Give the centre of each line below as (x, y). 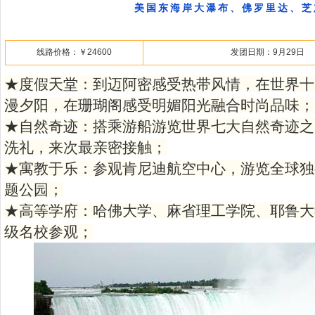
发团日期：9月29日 (268, 52)
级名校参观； (49, 232)
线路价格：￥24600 (74, 52)
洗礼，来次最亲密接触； (85, 147)
